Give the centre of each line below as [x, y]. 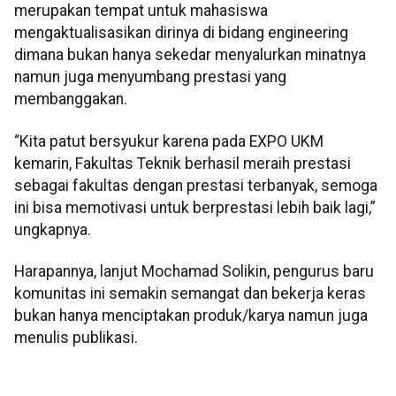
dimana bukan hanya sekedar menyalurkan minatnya [190, 55]
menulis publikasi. [76, 338]
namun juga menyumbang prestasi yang [150, 77]
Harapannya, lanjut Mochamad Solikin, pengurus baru [194, 272]
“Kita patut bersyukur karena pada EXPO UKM [169, 141]
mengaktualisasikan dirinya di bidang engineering [181, 33]
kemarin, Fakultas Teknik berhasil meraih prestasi [183, 163]
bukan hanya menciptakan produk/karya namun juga [191, 316]
